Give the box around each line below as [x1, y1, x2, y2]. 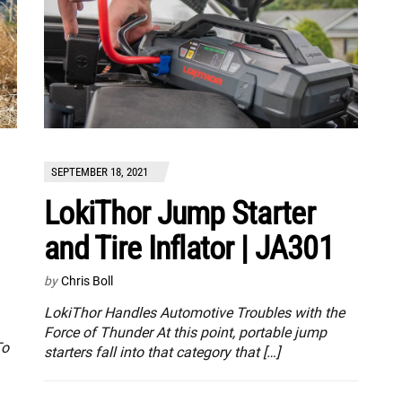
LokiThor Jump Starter [44, 194, 315, 232]
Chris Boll [61, 273, 113, 288]
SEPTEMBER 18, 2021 [51, 164, 148, 179]
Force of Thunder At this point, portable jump [44, 323, 327, 341]
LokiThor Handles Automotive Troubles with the [44, 303, 345, 321]
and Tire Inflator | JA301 [44, 229, 334, 267]
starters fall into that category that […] [44, 343, 280, 361]
